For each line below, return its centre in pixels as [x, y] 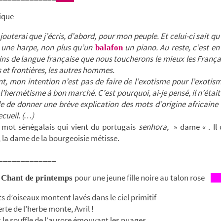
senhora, [153, 127]
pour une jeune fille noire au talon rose [143, 177]
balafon [108, 47]
